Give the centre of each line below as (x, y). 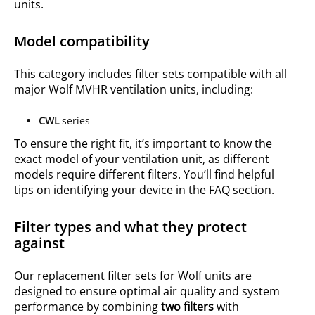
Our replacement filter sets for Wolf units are (133, 276)
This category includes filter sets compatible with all (150, 74)
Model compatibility (82, 41)
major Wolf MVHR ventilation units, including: (134, 89)
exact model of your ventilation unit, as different (142, 159)
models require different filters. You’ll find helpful (144, 174)
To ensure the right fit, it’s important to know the (143, 143)
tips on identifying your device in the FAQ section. (144, 190)
